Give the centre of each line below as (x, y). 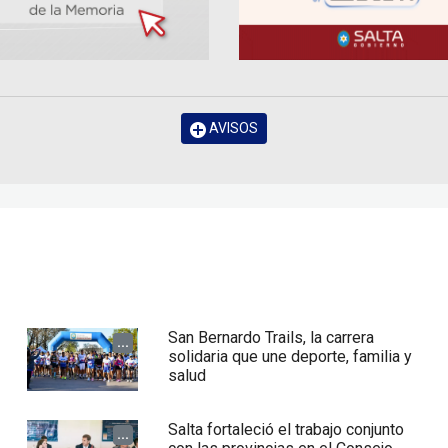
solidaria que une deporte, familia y (290, 357)
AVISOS (232, 128)
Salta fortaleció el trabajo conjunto (286, 430)
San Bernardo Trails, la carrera (271, 338)
